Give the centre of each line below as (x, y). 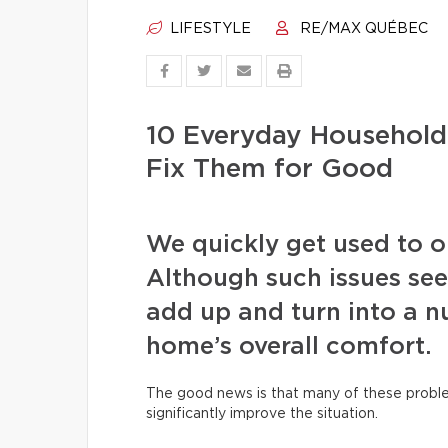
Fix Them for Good (269, 169)
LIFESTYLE (208, 29)
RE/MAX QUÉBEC (362, 29)
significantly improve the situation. (264, 414)
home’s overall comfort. (289, 347)
